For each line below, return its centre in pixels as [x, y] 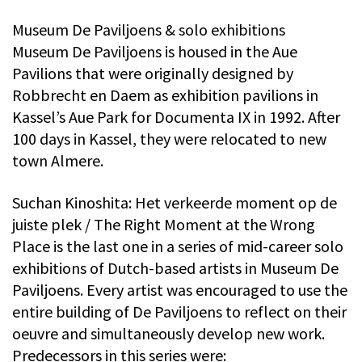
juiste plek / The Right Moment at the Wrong [164, 225]
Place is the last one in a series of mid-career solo [178, 246]
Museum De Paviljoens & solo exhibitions [149, 30]
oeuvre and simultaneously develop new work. [168, 334]
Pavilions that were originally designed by [153, 74]
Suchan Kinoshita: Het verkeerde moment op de [175, 203]
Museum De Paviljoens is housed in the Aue [155, 52]
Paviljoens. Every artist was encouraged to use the [180, 290]
